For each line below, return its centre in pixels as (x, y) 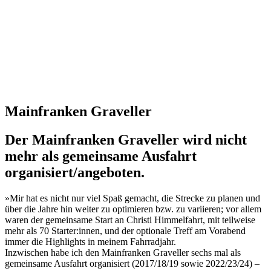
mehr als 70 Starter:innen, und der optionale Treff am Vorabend (125, 230)
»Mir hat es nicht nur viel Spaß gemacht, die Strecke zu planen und (132, 198)
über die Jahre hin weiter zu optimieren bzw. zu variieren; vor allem (133, 209)
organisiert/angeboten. (75, 172)
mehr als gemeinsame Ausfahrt (101, 156)
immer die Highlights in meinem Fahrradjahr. (90, 241)
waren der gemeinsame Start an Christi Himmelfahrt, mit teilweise (130, 220)
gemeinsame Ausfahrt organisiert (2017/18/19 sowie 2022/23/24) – (132, 263)
